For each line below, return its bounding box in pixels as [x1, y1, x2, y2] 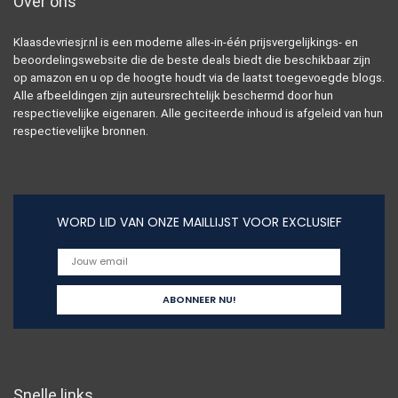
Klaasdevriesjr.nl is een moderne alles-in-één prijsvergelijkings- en [13, 35, 358, 49]
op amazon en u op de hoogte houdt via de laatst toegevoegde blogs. [13, 70, 385, 84]
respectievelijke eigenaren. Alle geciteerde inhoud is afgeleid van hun [13, 106, 383, 120]
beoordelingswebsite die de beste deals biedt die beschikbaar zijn [13, 52, 370, 67]
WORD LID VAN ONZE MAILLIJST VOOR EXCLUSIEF [56, 212, 342, 231]
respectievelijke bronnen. [13, 123, 148, 138]
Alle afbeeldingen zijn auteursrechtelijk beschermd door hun [13, 88, 333, 102]
